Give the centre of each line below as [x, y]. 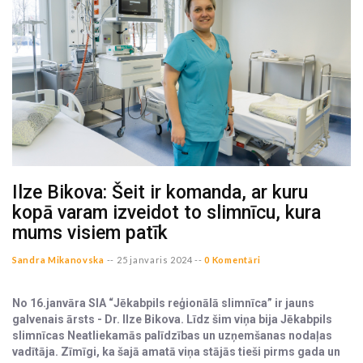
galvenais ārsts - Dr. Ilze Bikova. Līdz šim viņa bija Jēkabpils [172, 320]
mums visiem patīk [90, 233]
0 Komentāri [233, 260]
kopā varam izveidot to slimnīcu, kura [167, 213]
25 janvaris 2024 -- [160, 260]
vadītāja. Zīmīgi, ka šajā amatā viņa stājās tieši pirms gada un [176, 352]
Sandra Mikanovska [58, 260]
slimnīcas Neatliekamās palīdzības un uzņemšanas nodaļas [172, 336]
